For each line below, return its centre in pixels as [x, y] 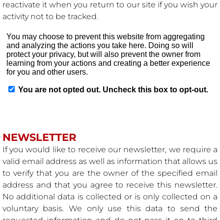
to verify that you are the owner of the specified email [110, 173]
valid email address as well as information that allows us [110, 161]
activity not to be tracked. [50, 16]
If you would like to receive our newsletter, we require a [110, 150]
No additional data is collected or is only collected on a [110, 197]
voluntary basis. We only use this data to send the [110, 208]
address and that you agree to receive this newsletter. [110, 185]
